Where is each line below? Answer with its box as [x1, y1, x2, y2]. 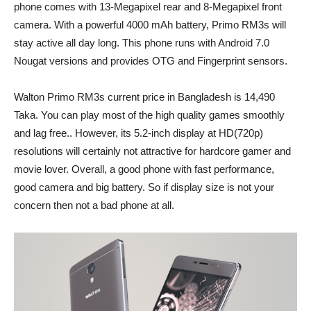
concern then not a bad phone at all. [14, 199, 174, 211]
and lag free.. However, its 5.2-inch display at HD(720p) [14, 127, 263, 139]
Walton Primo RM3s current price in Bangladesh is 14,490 [14, 91, 275, 103]
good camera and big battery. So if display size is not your [14, 181, 274, 193]
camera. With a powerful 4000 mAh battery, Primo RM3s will [14, 19, 286, 31]
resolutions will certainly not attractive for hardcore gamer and [14, 145, 291, 157]
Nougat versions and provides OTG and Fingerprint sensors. [14, 55, 287, 67]
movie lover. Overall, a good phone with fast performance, [14, 163, 274, 175]
